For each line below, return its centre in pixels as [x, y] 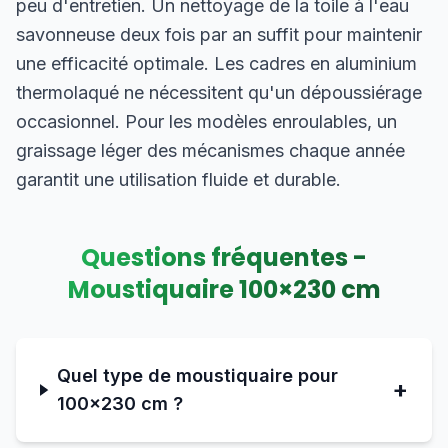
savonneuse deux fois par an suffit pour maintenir [219, 34]
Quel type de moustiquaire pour [197, 375]
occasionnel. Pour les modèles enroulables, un [206, 121]
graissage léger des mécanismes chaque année [210, 150]
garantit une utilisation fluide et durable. [178, 179]
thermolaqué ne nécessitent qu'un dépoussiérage [219, 92]
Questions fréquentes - [224, 257]
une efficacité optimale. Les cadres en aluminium [216, 63]
